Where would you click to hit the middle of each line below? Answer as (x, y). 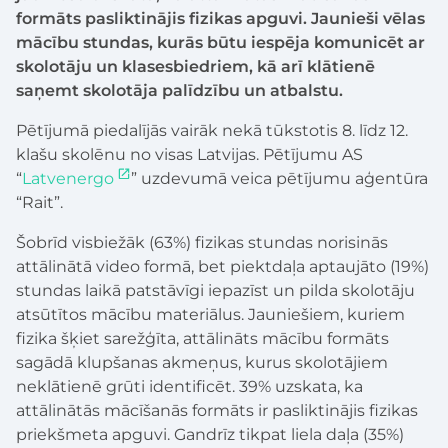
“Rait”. (39, 203)
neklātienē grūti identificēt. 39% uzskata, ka (189, 387)
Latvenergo (68, 179)
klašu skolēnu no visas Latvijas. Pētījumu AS (189, 155)
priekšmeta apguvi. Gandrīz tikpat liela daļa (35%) (210, 435)
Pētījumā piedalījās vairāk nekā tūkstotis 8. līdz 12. (212, 131)
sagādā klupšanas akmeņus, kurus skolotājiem (202, 363)
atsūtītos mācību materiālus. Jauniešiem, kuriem (210, 315)
